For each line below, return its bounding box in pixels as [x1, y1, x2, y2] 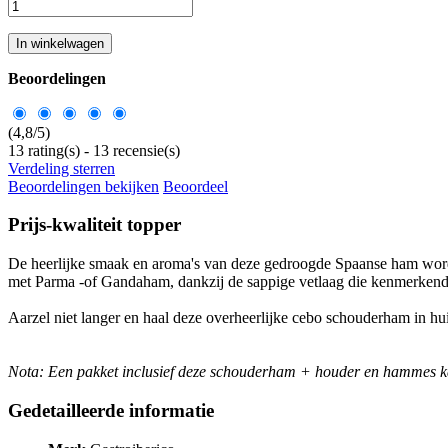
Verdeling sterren [8, 159, 115, 177]
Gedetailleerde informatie [8, 399, 214, 421]
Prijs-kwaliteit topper [8, 214, 181, 236]
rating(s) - [24, 141, 93, 159]
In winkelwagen [16, 35, 104, 51]
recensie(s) [109, 141, 180, 159]
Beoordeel [163, 177, 228, 195]
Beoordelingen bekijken [8, 177, 159, 195]
